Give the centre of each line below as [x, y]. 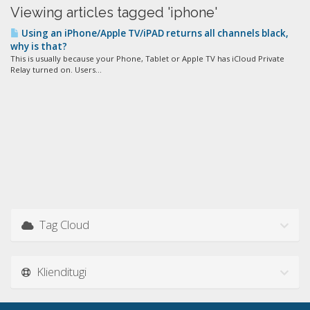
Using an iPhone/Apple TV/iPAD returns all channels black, [154, 33]
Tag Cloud [62, 225]
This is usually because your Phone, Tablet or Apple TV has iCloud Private [147, 58]
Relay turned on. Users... [56, 70]
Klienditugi [59, 272]
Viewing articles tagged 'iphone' [114, 12]
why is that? [39, 46]
